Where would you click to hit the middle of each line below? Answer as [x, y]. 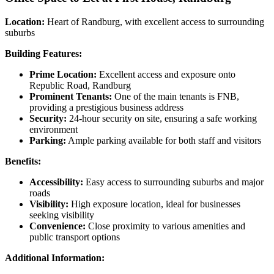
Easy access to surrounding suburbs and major [173, 182]
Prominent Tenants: [71, 96]
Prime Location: [63, 74]
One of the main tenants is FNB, [176, 96]
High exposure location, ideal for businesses [154, 204]
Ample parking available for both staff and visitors [164, 140]
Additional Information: [55, 257]
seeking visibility [62, 215]
